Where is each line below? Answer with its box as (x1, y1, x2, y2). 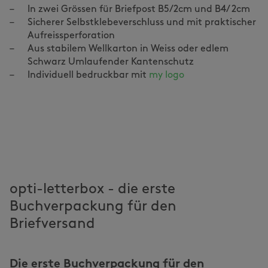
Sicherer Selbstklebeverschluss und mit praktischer (28, 18, 256, 28)
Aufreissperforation (28, 31, 117, 41)
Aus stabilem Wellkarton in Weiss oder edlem (28, 44, 229, 54)
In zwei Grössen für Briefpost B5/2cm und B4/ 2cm (28, 5, 252, 14)
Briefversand (10, 217, 95, 232)
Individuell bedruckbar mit (28, 71, 149, 80)
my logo (149, 71, 184, 80)
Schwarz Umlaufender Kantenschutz (28, 57, 194, 67)
